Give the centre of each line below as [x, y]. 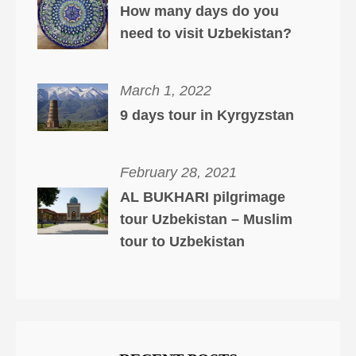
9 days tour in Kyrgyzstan [207, 116]
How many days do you [199, 12]
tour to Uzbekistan [182, 241]
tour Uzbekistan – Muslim [206, 219]
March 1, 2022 [165, 91]
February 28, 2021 [178, 173]
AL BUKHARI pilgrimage [202, 197]
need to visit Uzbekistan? [205, 34]
